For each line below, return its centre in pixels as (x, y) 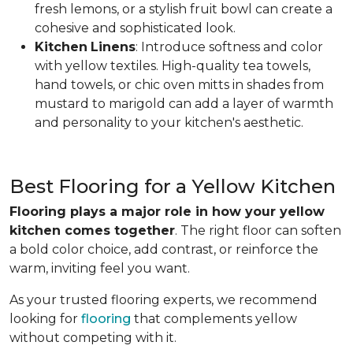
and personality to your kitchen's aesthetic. (169, 122)
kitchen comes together (92, 230)
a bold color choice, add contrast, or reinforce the (164, 249)
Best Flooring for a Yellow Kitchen (173, 186)
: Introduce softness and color (229, 46)
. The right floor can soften (258, 230)
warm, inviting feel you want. (100, 268)
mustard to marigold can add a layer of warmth (184, 103)
